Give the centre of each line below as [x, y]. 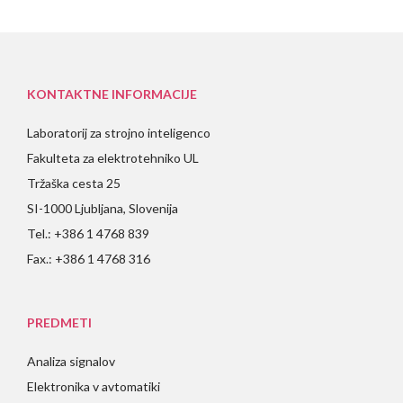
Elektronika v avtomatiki [94, 387]
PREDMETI [59, 323]
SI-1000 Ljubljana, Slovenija [103, 209]
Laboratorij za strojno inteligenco [119, 133]
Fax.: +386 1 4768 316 [89, 259]
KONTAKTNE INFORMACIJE [112, 94]
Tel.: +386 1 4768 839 [88, 234]
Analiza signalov [71, 362]
